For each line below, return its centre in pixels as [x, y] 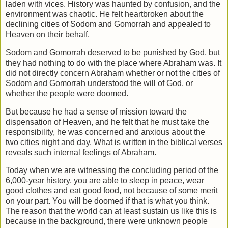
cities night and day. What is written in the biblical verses [121, 142]
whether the [28, 93]
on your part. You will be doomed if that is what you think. [107, 201]
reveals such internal [44, 152]
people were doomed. [89, 93]
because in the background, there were [77, 221]
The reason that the [41, 211]
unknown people [178, 221]
